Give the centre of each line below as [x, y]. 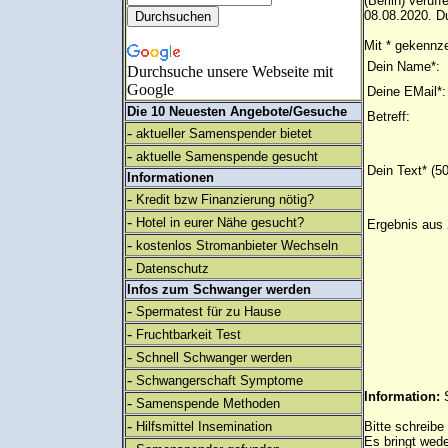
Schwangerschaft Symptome [219, 380]
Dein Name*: [403, 66]
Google [150, 89]
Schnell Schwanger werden [214, 357]
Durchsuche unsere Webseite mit [230, 71]
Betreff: [388, 116]
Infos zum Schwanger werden [219, 289]
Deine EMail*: [406, 91]
